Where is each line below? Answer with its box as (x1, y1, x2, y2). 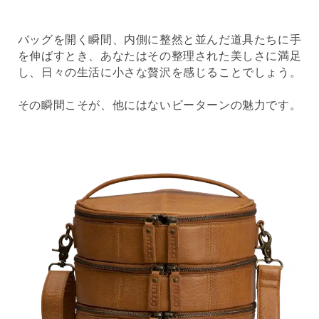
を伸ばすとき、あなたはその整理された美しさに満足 (17, 48, 302, 63)
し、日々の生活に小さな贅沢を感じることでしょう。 (17, 65, 302, 80)
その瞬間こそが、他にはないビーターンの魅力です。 (17, 98, 302, 113)
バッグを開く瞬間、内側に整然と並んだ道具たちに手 (17, 32, 302, 47)
